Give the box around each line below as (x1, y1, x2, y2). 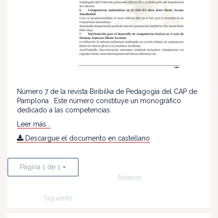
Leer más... (17, 120, 51, 128)
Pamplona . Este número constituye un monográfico (17, 96, 181, 105)
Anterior (117, 173, 142, 182)
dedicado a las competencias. (17, 106, 111, 114)
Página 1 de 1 (20, 163, 60, 171)
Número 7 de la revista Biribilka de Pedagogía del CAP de (17, 87, 197, 95)
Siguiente (44, 194, 73, 202)
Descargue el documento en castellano (23, 134, 150, 142)
